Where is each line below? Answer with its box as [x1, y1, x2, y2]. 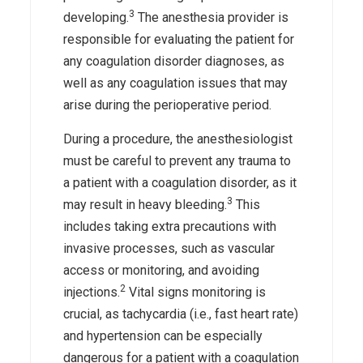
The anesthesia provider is [135, 9, 289, 25]
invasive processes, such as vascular [63, 240, 275, 256]
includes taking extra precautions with [63, 218, 277, 234]
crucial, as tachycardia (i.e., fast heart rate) [63, 305, 299, 322]
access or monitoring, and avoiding [63, 262, 260, 278]
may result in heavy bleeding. [63, 196, 228, 212]
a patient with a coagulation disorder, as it [63, 174, 297, 190]
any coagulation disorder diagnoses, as [63, 53, 285, 69]
